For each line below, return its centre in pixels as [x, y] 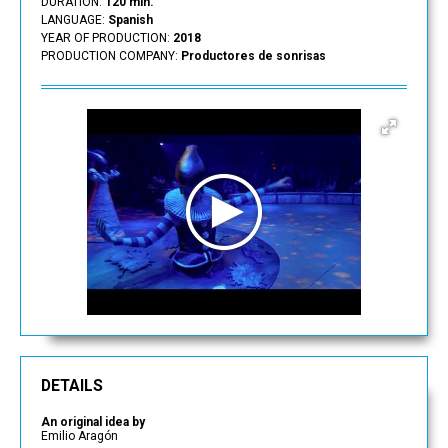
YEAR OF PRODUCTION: [107, 38]
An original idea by [93, 422]
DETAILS [72, 386]
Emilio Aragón [79, 436]
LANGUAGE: [74, 20]
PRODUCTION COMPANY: [111, 56]
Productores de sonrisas [253, 56]
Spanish [130, 20]
